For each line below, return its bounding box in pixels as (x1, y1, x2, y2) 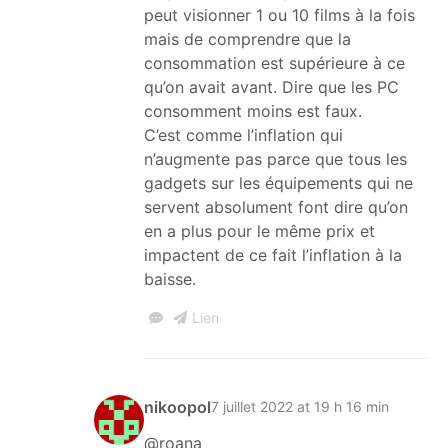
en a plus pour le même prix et (144, 220, 375, 241)
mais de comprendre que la (144, 28, 351, 49)
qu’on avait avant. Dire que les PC (144, 76, 399, 97)
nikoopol (144, 396, 211, 417)
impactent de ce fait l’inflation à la (144, 244, 402, 265)
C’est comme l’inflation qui (144, 124, 343, 145)
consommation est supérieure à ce (144, 52, 405, 73)
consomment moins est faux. (144, 100, 362, 121)
